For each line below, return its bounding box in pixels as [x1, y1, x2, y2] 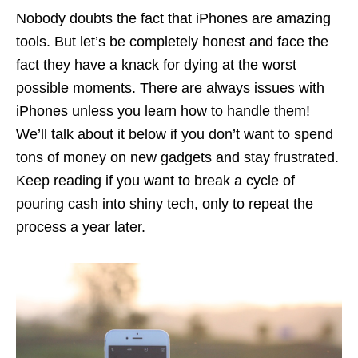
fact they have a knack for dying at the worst [16, 56, 296, 73]
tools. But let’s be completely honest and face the [16, 33, 328, 50]
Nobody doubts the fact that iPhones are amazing [16, 10, 331, 26]
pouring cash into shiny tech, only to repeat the [16, 195, 313, 212]
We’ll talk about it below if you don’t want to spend [16, 125, 333, 142]
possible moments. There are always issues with [16, 79, 324, 96]
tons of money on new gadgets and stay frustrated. [16, 149, 339, 165]
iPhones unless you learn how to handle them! [16, 102, 310, 119]
